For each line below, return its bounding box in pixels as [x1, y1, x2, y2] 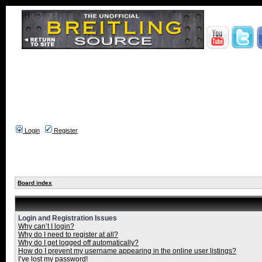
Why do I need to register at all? [18, 230, 118, 239]
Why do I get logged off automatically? [18, 239, 139, 247]
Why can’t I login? [18, 222, 74, 230]
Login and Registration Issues [18, 214, 117, 222]
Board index [18, 180, 52, 186]
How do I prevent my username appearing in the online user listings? [18, 247, 236, 255]
